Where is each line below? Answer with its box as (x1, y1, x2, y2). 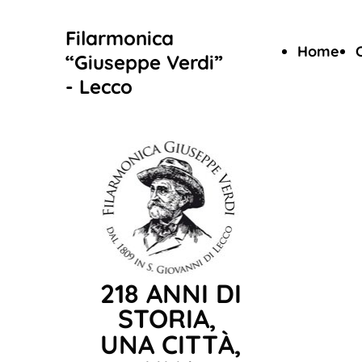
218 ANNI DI (99, 277, 242, 309)
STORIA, (117, 302, 224, 335)
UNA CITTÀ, (99, 328, 242, 360)
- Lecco (65, 74, 133, 99)
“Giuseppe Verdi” (65, 50, 223, 74)
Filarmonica (65, 26, 174, 50)
